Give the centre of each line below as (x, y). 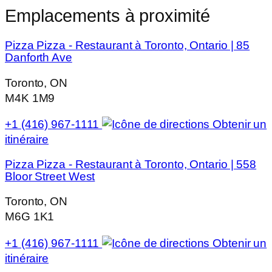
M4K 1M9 (30, 98)
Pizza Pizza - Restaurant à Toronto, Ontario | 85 (127, 46)
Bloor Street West (50, 176)
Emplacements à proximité (107, 15)
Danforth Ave (39, 58)
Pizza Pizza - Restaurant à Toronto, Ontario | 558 (131, 164)
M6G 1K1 (30, 217)
